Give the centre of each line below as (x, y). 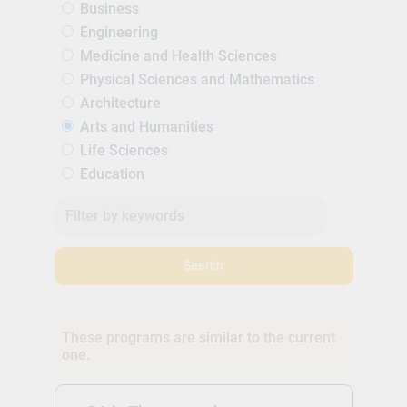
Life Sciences (124, 150)
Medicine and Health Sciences (178, 55)
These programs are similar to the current (198, 337)
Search (203, 266)
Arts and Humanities (146, 126)
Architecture (120, 103)
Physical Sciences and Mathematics (197, 79)
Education (112, 174)
